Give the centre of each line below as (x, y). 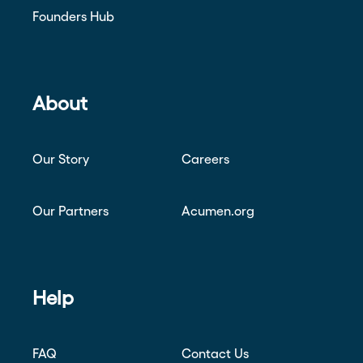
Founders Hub (73, 16)
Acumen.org (218, 211)
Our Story (61, 159)
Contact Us (215, 353)
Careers (205, 159)
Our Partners (70, 211)
